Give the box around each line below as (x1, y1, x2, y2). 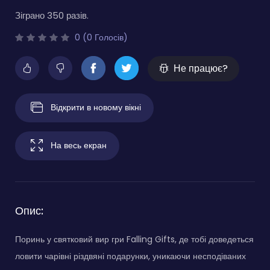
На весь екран (51, 139, 107, 151)
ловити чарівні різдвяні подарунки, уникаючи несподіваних (15, 250, 246, 262)
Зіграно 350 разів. (15, 8, 89, 22)
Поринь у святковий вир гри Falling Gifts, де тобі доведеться (15, 233, 254, 245)
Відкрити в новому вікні (51, 101, 141, 113)
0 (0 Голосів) (72, 31, 128, 43)
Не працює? (174, 61, 228, 75)
